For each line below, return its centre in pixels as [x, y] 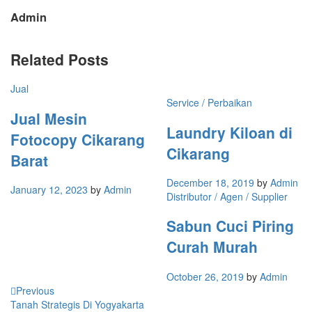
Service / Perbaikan [209, 103]
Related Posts [60, 59]
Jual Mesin [49, 118]
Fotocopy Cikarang [78, 139]
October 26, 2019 [205, 276]
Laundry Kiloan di [229, 132]
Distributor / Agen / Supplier [227, 196]
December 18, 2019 [210, 182]
